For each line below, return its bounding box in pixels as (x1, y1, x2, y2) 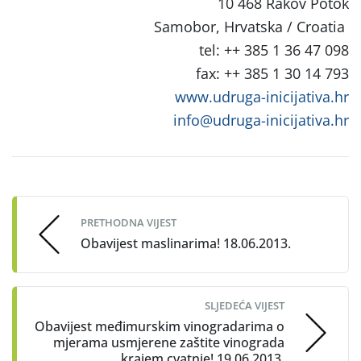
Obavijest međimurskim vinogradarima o (35, 317, 284, 335)
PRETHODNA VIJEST (81, 215, 176, 230)
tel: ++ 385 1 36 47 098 (199, 39, 349, 60)
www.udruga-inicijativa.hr (175, 86, 349, 106)
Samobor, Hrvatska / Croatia (154, 16, 345, 36)
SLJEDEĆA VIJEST (205, 297, 284, 313)
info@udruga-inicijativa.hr (173, 110, 349, 130)
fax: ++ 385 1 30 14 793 (196, 63, 349, 83)
